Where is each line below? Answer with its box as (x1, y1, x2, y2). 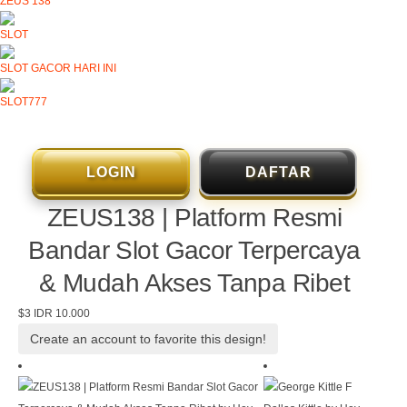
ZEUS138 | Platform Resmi (46, 203, 342, 232)
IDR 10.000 (34, 307, 90, 320)
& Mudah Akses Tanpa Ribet (38, 269, 350, 297)
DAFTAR (244, 164, 312, 180)
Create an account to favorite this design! (30, 332, 266, 346)
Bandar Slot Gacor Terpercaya (28, 236, 361, 264)
